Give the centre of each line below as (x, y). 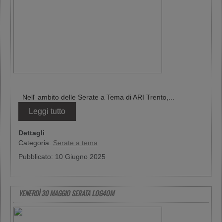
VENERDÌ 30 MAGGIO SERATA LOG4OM (66, 193)
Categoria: (36, 143)
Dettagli (31, 133)
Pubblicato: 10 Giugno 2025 (62, 157)
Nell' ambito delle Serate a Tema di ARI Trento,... (96, 97)
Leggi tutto (47, 111)
